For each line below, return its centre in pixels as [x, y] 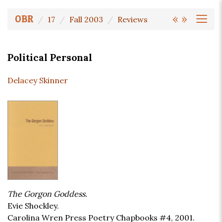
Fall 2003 [86, 19]
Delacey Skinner [38, 81]
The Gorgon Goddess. [47, 194]
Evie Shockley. [33, 206]
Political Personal [50, 58]
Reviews [133, 19]
